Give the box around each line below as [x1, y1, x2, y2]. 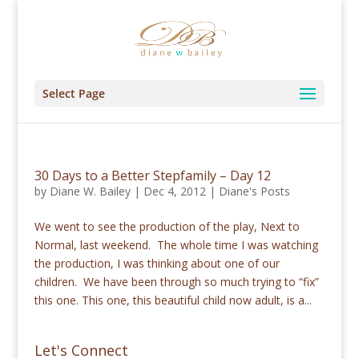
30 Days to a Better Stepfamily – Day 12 [34, 167, 271, 184]
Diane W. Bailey [49, 184, 131, 199]
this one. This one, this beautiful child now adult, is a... [34, 292, 312, 308]
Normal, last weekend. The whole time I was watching [34, 237, 318, 252]
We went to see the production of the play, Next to [34, 219, 300, 234]
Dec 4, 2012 [143, 184, 206, 199]
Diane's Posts [218, 184, 290, 199]
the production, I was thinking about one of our [34, 256, 280, 271]
